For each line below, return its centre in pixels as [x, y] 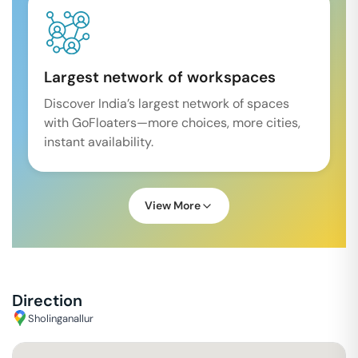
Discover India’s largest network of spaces [167, 103]
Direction [47, 300]
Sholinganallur [61, 318]
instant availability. [99, 142]
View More [173, 205]
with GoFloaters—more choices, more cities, [172, 123]
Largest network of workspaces [160, 77]
